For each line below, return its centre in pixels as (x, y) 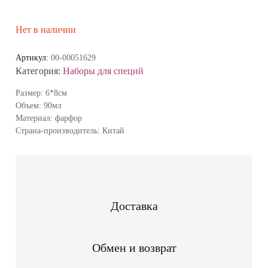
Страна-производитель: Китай (70, 130)
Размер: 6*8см (42, 93)
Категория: (39, 71)
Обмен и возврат (134, 247)
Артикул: (33, 57)
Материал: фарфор (49, 118)
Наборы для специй (103, 71)
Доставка (134, 205)
